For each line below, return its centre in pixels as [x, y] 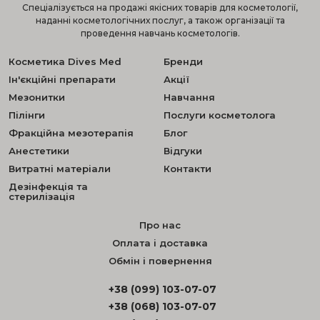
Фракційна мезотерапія [71, 133]
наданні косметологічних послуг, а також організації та [160, 21]
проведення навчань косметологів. [160, 34]
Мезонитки [37, 97]
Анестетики [39, 151]
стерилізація [42, 197]
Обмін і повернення [160, 261]
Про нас [160, 225]
